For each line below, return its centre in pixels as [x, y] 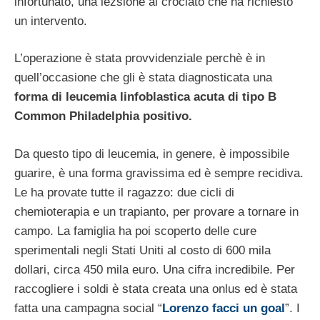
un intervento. [51, 21]
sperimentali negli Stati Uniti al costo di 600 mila [142, 250]
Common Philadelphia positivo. [103, 116]
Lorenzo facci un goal [224, 308]
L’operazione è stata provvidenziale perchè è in [140, 59]
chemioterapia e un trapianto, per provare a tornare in [156, 211]
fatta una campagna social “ [88, 308]
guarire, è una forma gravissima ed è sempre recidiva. [159, 173]
